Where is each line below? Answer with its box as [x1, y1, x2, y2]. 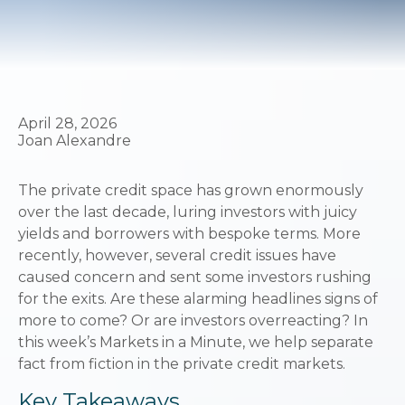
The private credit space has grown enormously [18, 182, 363, 199]
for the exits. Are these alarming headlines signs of [18, 290, 378, 307]
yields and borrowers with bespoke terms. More [18, 225, 361, 242]
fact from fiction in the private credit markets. [18, 355, 345, 372]
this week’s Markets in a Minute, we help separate [18, 334, 373, 351]
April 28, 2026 [18, 115, 117, 132]
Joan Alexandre [18, 132, 131, 149]
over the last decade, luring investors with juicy [18, 203, 357, 221]
